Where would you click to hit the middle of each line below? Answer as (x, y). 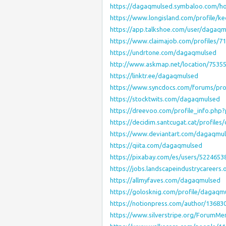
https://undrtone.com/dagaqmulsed (163, 52)
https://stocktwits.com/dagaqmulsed (165, 99)
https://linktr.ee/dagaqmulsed (154, 76)
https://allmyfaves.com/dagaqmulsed (165, 180)
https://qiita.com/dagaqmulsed (156, 145)
